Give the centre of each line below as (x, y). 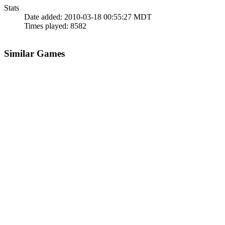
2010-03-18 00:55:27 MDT (107, 17)
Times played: (46, 26)
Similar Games (34, 54)
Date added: (43, 17)
